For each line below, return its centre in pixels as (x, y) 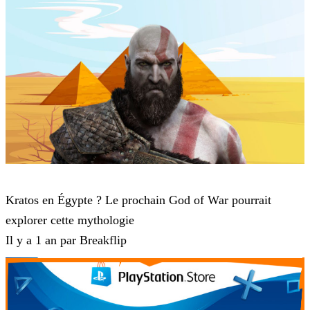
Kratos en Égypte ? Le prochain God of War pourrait (138, 200)
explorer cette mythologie (70, 220)
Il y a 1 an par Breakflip (66, 240)
